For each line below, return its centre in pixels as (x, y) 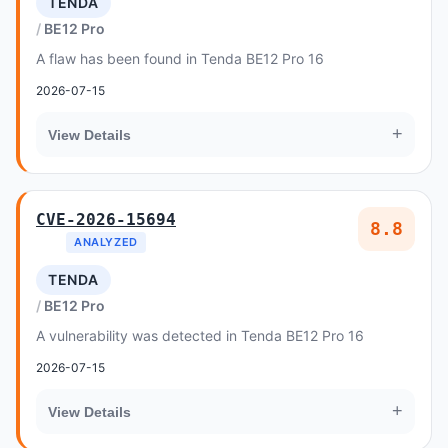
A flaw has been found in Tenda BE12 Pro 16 (180, 58)
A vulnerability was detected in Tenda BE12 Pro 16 (200, 335)
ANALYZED (106, 242)
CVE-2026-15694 (106, 219)
